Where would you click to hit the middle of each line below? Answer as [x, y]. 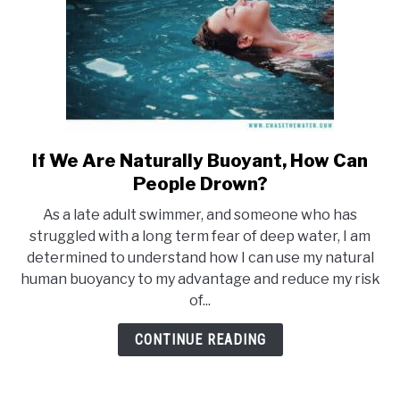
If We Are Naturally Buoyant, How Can [200, 161]
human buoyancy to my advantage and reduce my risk [200, 279]
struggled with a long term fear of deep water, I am [200, 236]
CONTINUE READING [200, 340]
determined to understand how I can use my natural [200, 258]
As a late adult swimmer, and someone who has [200, 215]
